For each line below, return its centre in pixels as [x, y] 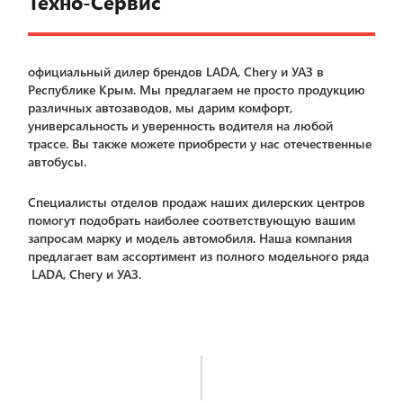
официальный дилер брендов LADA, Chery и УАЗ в [176, 72]
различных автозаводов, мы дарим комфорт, [161, 107]
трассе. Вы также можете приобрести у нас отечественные [200, 143]
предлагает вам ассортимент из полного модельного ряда [199, 256]
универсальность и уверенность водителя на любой [181, 125]
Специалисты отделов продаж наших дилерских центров [197, 202]
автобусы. [58, 161]
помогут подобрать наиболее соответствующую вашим [192, 220]
